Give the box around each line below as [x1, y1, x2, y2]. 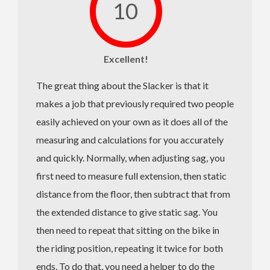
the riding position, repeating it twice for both [36, 242, 223, 254]
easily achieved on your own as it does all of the [36, 115, 228, 127]
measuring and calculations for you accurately [36, 133, 224, 145]
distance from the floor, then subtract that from [36, 187, 230, 199]
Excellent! [104, 52, 148, 64]
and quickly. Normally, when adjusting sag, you [36, 151, 225, 163]
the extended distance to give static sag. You [36, 206, 218, 218]
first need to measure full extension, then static [36, 169, 227, 181]
